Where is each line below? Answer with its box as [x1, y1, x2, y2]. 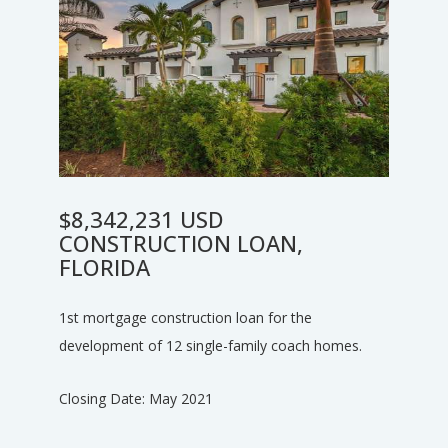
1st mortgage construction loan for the [59, 308, 312, 327]
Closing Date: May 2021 [59, 389, 213, 408]
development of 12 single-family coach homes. [59, 336, 362, 355]
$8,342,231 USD [59, 204, 224, 234]
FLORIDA [59, 252, 150, 282]
